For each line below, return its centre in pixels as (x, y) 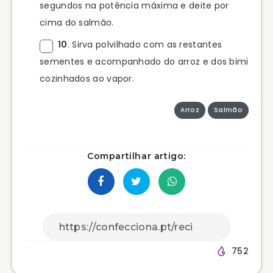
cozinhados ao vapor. (87, 78)
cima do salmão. (77, 22)
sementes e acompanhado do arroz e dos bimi (144, 61)
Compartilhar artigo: (136, 156)
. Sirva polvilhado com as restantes (145, 44)
